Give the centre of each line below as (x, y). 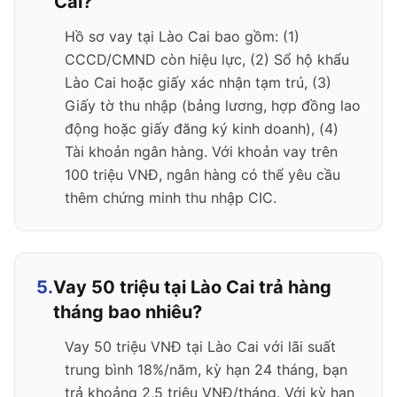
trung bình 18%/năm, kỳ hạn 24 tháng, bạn (206, 370)
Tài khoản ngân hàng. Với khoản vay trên (201, 152)
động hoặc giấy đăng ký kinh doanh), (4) (202, 128)
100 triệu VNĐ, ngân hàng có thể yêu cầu (202, 175)
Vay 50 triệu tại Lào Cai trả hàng (192, 287)
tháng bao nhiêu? (128, 312)
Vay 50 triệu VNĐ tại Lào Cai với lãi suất (200, 346)
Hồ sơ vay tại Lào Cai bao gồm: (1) (182, 36)
